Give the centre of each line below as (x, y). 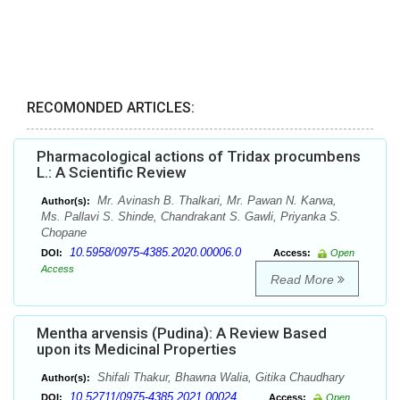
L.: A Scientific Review (112, 173)
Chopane (64, 233)
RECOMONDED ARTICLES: (111, 108)
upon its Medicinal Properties (137, 350)
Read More (304, 280)
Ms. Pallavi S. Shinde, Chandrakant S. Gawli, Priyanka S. (191, 217)
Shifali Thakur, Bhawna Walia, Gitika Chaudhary (219, 378)
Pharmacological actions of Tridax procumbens (199, 157)
